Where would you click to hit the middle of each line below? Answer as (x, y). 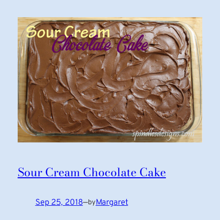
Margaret (112, 202)
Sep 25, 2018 (59, 202)
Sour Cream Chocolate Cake (92, 172)
